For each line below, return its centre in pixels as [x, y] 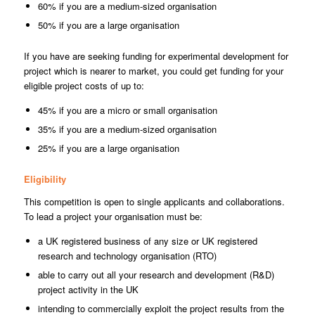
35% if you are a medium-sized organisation [127, 129]
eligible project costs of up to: [84, 86]
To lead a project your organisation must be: [114, 217]
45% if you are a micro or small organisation [127, 110]
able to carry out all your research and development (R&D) [156, 275]
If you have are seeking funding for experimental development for [156, 56]
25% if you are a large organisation [108, 148]
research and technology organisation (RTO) [127, 256]
